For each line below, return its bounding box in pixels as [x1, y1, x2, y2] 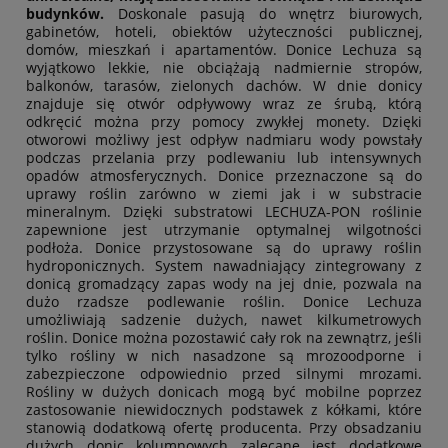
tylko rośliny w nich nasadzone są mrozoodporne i [26, 346, 422, 366]
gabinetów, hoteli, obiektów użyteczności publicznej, [26, 22, 422, 42]
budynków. [26, 4, 118, 24]
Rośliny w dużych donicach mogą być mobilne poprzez [26, 382, 422, 402]
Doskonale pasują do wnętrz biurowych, [117, 4, 423, 24]
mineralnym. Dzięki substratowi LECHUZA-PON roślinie [26, 202, 422, 222]
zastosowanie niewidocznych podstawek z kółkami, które [26, 400, 422, 420]
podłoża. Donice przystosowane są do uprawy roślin [26, 238, 422, 258]
